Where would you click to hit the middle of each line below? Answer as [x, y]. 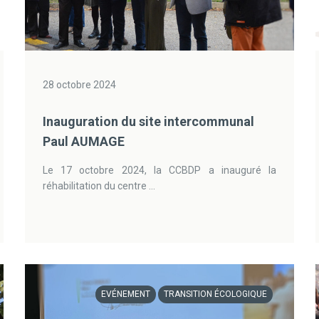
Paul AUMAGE [83, 141]
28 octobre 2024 [79, 85]
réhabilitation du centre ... [99, 186]
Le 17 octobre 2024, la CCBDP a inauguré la [159, 170]
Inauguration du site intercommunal [148, 121]
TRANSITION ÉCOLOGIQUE [216, 294]
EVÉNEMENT [126, 294]
